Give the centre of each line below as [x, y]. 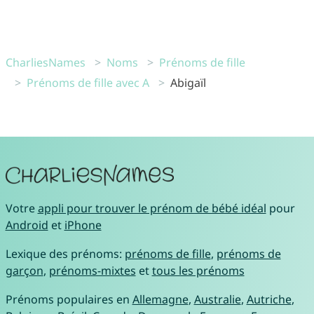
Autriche [269, 299]
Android [27, 225]
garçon [24, 270]
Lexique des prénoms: [65, 253]
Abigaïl [188, 82]
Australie [217, 299]
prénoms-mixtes [92, 270]
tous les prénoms [198, 270]
